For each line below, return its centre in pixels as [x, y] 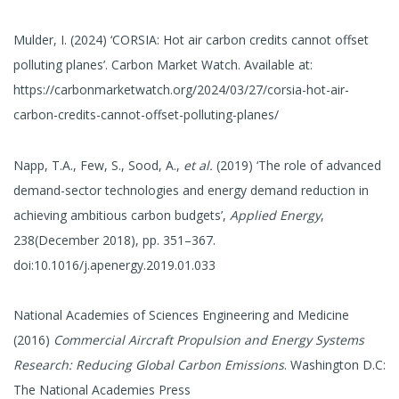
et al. [198, 165]
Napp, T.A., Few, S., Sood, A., [98, 165]
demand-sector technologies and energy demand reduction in [191, 190]
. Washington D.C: [335, 365]
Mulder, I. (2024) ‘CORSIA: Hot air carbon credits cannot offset [191, 39]
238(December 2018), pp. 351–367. [114, 240]
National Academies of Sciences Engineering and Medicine [181, 315]
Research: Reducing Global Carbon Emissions [149, 365]
